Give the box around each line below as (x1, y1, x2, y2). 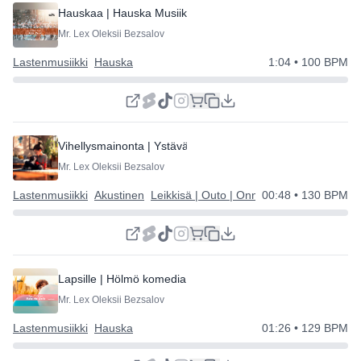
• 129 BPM (291, 322, 348, 334)
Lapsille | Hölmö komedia (58, 272, 186, 285)
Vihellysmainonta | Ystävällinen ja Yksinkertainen (58, 139, 305, 152)
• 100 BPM (291, 56, 348, 68)
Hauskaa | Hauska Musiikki (58, 6, 195, 19)
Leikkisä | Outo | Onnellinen (151, 189, 291, 201)
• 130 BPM (291, 189, 348, 201)
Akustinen (94, 189, 144, 201)
